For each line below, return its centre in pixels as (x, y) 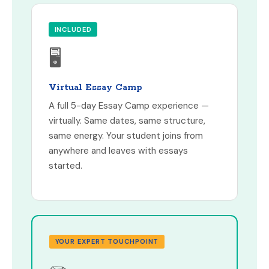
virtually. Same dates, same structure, (127, 120)
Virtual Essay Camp (95, 87)
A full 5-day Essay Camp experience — (129, 105)
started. (65, 165)
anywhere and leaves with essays (118, 150)
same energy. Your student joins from (126, 135)
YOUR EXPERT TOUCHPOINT (107, 241)
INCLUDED (73, 29)
